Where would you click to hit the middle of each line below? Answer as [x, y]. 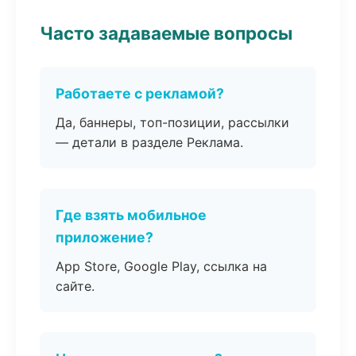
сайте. [75, 286]
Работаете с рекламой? [140, 93]
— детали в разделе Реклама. [149, 142]
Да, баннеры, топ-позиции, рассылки [172, 122]
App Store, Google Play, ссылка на [161, 266]
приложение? [104, 237]
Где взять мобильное [131, 215]
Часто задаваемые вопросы [166, 33]
